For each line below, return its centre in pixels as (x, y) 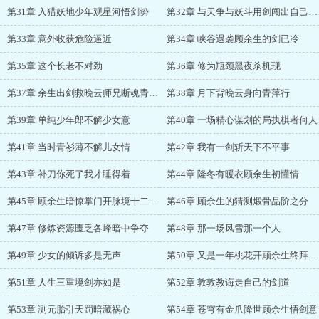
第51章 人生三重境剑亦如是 (64, 282)
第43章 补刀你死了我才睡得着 (69, 174)
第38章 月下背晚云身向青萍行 (228, 93)
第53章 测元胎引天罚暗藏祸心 (69, 309)
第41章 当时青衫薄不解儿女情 (69, 147)
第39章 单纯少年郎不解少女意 (69, 120)
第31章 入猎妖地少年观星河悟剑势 (78, 12)
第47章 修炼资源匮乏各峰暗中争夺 (78, 228)
